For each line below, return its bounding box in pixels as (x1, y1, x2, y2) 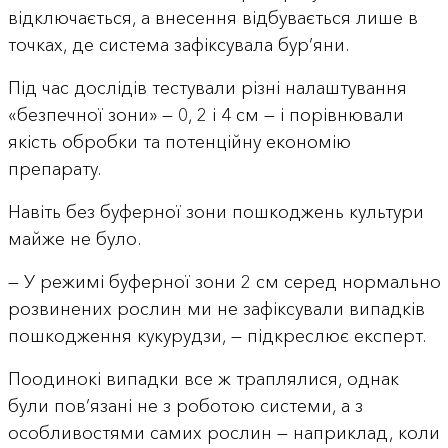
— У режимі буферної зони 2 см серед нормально (7, 271, 441, 294)
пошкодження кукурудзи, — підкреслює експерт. (7, 325, 426, 348)
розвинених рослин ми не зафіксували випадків (7, 298, 425, 321)
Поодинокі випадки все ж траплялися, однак (7, 368, 399, 391)
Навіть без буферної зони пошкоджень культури (7, 201, 424, 224)
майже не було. (7, 228, 141, 251)
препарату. (7, 158, 101, 181)
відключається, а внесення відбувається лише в (7, 7, 418, 30)
